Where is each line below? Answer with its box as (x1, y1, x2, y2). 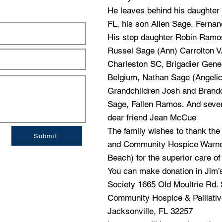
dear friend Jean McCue (108, 112, 196, 122)
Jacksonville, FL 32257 (108, 206, 193, 216)
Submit (33, 132, 58, 140)
